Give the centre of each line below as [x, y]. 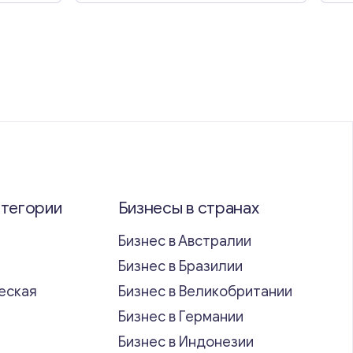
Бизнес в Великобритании [205, 291]
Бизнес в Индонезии [186, 342]
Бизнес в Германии [180, 316]
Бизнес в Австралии [184, 241]
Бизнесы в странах [188, 208]
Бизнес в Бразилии [180, 266]
